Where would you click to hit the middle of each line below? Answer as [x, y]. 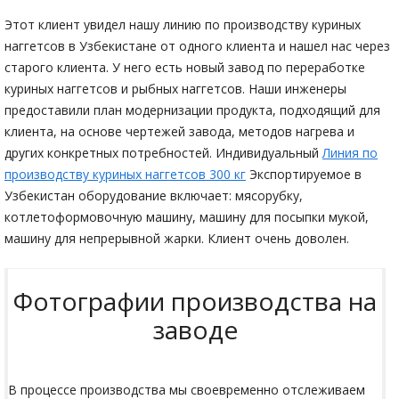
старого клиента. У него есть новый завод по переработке [185, 67]
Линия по [350, 152]
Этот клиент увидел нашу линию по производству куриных [183, 24]
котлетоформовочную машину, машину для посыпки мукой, [187, 216]
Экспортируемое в [304, 174]
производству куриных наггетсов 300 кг [125, 174]
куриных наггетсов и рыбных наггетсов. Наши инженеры [175, 88]
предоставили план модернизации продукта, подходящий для [192, 110]
